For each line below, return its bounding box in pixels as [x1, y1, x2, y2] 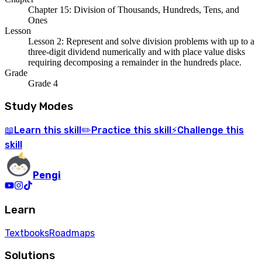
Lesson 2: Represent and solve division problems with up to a [28, 36, 254, 46]
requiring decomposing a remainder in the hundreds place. [28, 57, 242, 67]
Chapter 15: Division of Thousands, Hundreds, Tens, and [28, 4, 239, 15]
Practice [91, 125, 131, 136]
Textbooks [5, 227, 49, 239]
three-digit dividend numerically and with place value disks [28, 46, 245, 57]
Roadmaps [49, 227, 95, 239]
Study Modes [5, 99, 73, 113]
